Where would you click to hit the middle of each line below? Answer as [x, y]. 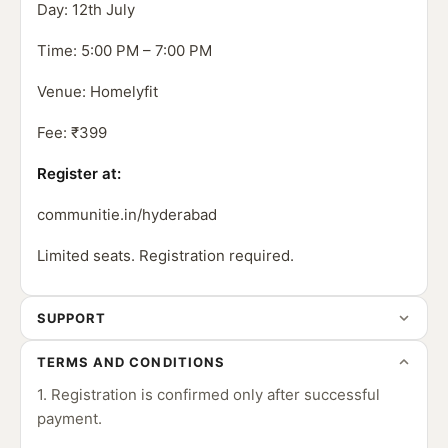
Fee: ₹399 [72, 132]
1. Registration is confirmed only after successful [208, 394]
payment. [69, 418]
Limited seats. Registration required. [165, 255]
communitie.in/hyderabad [127, 214]
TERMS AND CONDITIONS [131, 362]
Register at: [79, 173]
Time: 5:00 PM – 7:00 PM [124, 50]
